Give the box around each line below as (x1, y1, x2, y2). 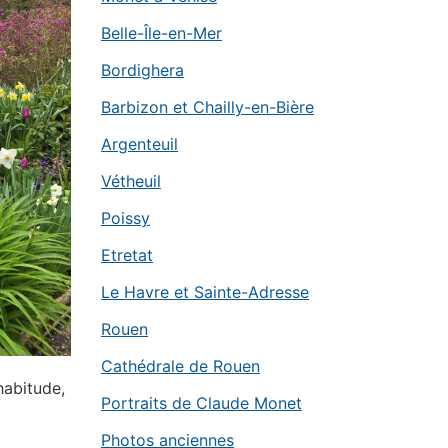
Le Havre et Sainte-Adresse (101, 282, 309, 302)
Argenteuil (101, 134, 178, 154)
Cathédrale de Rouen (101, 356, 260, 376)
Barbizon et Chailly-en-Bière (101, 97, 314, 117)
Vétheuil (101, 171, 161, 191)
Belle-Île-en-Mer (101, 23, 222, 43)
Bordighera (101, 60, 184, 80)
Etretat (101, 245, 153, 265)
